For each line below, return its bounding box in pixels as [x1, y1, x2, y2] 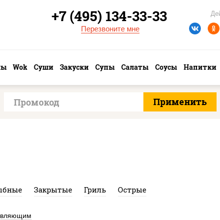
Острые [118, 185, 146, 195]
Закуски [60, 62, 89, 72]
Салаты [121, 62, 148, 72]
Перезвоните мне [81, 25, 139, 33]
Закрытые [34, 185, 72, 195]
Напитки [184, 62, 217, 72]
